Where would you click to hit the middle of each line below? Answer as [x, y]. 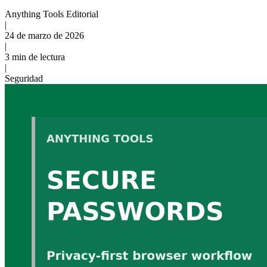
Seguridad [24, 78]
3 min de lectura [35, 57]
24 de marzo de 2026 [44, 35]
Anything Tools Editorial [52, 14]
